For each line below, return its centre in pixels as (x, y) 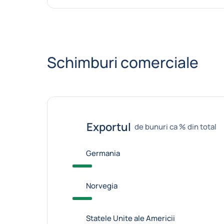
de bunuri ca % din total (175, 126)
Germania (103, 153)
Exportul (108, 127)
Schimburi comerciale (122, 62)
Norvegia (101, 186)
